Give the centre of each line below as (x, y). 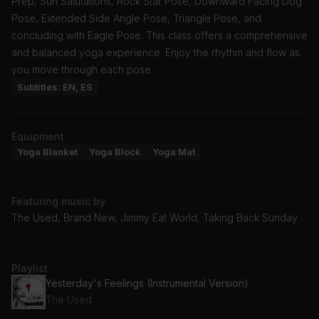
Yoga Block (115, 151)
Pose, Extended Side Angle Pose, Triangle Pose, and (136, 18)
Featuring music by (58, 201)
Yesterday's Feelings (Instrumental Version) (147, 283)
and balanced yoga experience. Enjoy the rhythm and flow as (156, 52)
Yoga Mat (174, 151)
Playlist (30, 268)
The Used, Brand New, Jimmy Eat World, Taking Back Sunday (155, 217)
